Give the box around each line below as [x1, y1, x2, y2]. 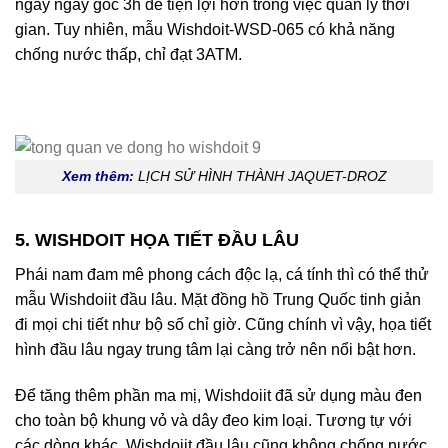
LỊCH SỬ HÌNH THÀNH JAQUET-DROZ [137, 168, 387, 185]
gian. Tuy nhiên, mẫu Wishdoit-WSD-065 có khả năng [15, 20, 395, 38]
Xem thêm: [61, 168, 134, 185]
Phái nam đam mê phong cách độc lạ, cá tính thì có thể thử [15, 266, 429, 283]
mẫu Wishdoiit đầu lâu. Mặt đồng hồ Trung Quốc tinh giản [15, 291, 421, 308]
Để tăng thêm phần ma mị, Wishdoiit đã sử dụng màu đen [15, 386, 422, 404]
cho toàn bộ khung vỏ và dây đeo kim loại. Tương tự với [15, 411, 412, 429]
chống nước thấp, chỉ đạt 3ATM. [15, 45, 242, 63]
